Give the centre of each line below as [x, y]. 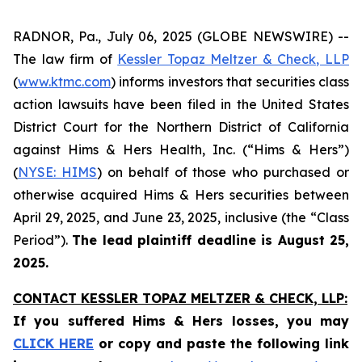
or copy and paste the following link [221, 343]
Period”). [43, 240]
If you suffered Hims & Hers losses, [150, 321]
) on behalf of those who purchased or [223, 172]
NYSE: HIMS [57, 172]
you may [318, 321]
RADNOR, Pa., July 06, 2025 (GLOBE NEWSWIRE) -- [181, 36]
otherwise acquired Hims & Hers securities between [181, 195]
